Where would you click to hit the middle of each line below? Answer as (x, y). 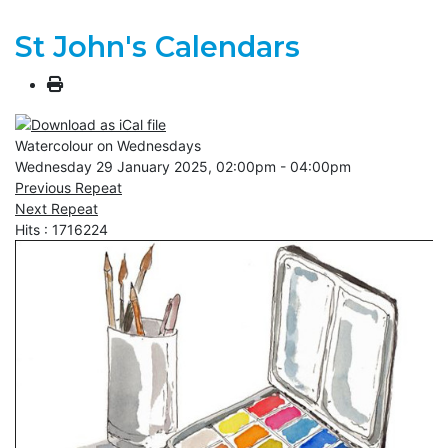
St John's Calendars (157, 47)
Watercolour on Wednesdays (108, 145)
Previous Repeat (68, 187)
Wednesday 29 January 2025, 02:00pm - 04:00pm (183, 166)
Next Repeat (56, 208)
